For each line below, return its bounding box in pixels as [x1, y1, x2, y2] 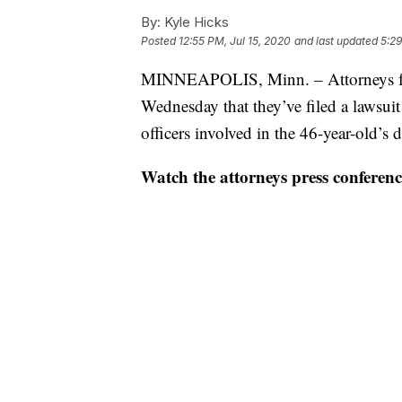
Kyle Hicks [161, 13, 229, 31]
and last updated [294, 34, 378, 48]
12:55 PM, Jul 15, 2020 [179, 34, 291, 48]
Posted [141, 34, 179, 48]
